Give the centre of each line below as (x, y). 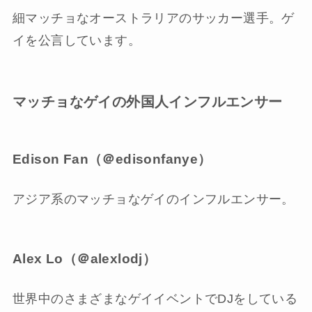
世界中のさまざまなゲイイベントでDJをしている (155, 299)
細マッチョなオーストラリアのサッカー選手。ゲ (153, 18)
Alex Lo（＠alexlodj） (84, 258)
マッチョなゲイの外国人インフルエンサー (147, 101)
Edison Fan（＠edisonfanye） (112, 159)
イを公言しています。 (76, 40)
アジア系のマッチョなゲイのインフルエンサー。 (153, 200)
